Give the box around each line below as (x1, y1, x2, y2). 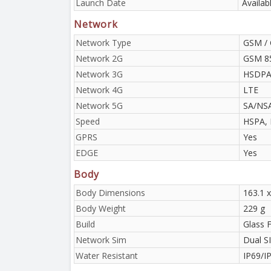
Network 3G (76, 68, 123, 80)
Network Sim (76, 233, 126, 246)
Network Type (76, 36, 131, 48)
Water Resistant (76, 249, 138, 261)
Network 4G (76, 83, 123, 96)
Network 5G (76, 99, 123, 111)
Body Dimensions (76, 186, 145, 198)
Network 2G (76, 52, 123, 64)
